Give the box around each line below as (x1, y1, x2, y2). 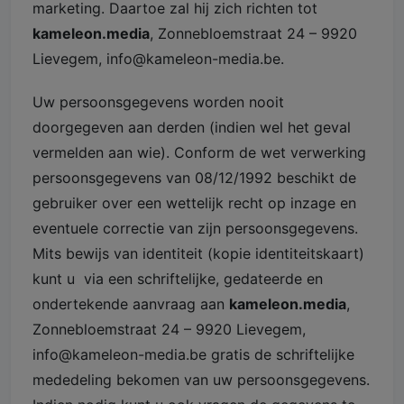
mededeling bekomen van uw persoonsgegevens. (32, 370, 370, 389)
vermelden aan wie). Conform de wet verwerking (32, 142, 366, 161)
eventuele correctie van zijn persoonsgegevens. (32, 218, 358, 237)
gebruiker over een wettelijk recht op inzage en (32, 193, 356, 212)
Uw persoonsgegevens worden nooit (32, 92, 284, 111)
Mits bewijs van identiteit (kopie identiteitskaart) (32, 243, 364, 262)
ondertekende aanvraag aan (32, 294, 229, 313)
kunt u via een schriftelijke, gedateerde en (32, 269, 323, 288)
